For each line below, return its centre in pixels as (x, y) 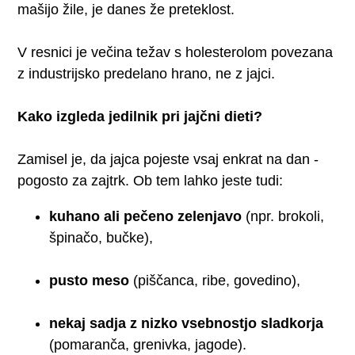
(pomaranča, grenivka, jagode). (148, 344)
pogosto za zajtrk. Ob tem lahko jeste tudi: (151, 180)
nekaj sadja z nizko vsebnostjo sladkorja (187, 323)
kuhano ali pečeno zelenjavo (146, 216)
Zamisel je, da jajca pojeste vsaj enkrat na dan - (168, 159)
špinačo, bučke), (101, 237)
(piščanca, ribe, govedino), (215, 280)
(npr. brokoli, (283, 216)
